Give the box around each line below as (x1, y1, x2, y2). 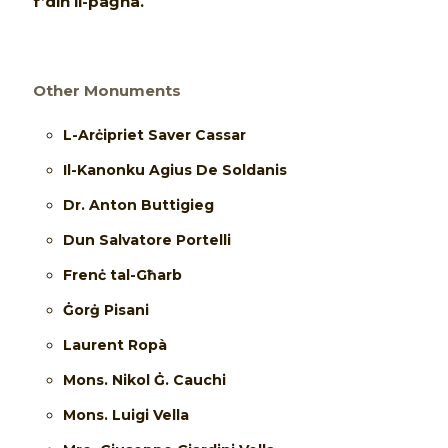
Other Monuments (33, 81, 182, 101)
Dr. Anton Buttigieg (63, 196, 215, 215)
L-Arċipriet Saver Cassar (63, 126, 247, 145)
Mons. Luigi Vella (63, 406, 190, 425)
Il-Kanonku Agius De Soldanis (63, 161, 288, 180)
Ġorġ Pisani (63, 301, 150, 320)
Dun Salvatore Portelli (63, 231, 232, 250)
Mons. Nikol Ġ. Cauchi (63, 371, 227, 390)
